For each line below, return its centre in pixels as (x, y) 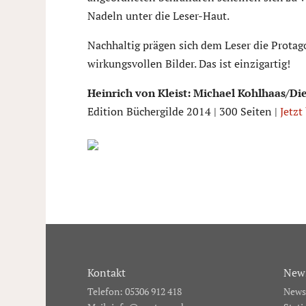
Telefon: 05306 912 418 (134, 292)
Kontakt (106, 273)
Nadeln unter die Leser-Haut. (158, 16)
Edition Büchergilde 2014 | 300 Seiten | (183, 111)
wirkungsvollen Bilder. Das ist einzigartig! (189, 64)
